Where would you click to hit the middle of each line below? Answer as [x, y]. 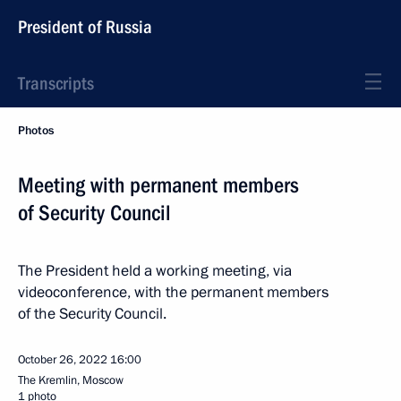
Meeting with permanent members [158, 185]
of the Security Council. [92, 314]
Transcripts [56, 83]
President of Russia [85, 27]
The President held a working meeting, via [155, 271]
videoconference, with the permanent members [173, 292]
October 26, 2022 [63, 360]
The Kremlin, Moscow [71, 380]
